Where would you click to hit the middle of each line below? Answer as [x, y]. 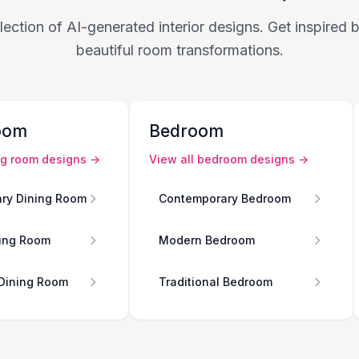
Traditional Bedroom [216, 282]
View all [173, 159]
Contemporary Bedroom [225, 199]
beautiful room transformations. [179, 50]
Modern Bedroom [207, 240]
